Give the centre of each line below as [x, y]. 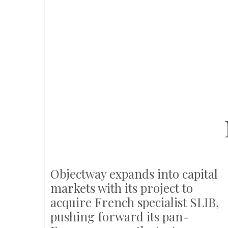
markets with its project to [122, 188]
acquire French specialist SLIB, [135, 202]
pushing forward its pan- [120, 216]
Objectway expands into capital [134, 174]
